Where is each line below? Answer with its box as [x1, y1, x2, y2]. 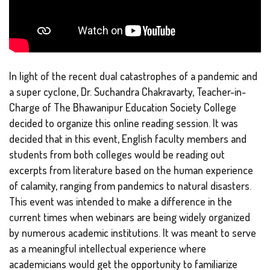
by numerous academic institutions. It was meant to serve [9, 225, 256, 239]
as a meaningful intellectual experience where [9, 241, 206, 255]
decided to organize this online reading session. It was [9, 116, 238, 130]
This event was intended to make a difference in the [9, 194, 232, 208]
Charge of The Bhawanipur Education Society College [9, 100, 236, 114]
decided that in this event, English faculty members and [9, 131, 246, 145]
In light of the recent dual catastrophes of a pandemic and [9, 69, 257, 83]
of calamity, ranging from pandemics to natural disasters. [9, 178, 251, 192]
